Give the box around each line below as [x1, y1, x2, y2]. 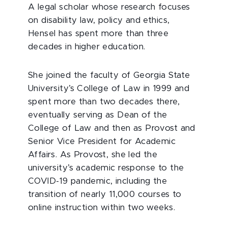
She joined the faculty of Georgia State [28, 71, 190, 79]
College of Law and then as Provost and [28, 124, 195, 132]
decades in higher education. [28, 42, 149, 51]
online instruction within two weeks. [28, 203, 178, 212]
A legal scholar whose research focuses [28, 3, 190, 11]
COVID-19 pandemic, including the [28, 177, 167, 185]
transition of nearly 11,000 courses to [28, 190, 182, 198]
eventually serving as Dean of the [28, 110, 167, 119]
